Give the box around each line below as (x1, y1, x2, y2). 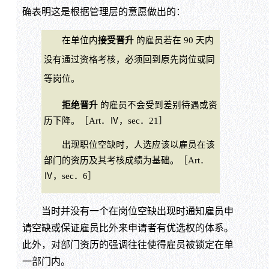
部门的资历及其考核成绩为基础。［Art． (43, 156, 209, 166)
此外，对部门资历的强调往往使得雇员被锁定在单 (22, 240, 234, 250)
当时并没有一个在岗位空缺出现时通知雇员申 (22, 206, 234, 217)
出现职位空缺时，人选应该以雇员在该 (43, 140, 215, 150)
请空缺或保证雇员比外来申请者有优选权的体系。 (22, 223, 234, 234)
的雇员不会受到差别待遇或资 (97, 100, 217, 110)
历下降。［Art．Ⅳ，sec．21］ (43, 115, 168, 125)
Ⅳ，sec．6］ (43, 171, 97, 181)
